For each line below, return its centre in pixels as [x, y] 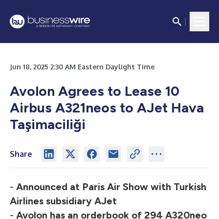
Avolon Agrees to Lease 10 [95, 91]
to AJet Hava [162, 108]
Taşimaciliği [48, 124]
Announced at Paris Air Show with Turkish [111, 187]
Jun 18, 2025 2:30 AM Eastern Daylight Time [82, 67]
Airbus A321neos [63, 108]
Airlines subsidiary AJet [63, 201]
